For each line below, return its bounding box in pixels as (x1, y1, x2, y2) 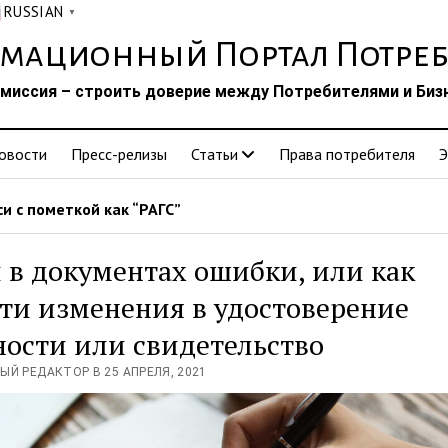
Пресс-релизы (71, 144, 167, 164)
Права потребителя (279, 144, 415, 164)
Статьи (191, 144, 238, 164)
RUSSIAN (3, 2, 64, 21)
